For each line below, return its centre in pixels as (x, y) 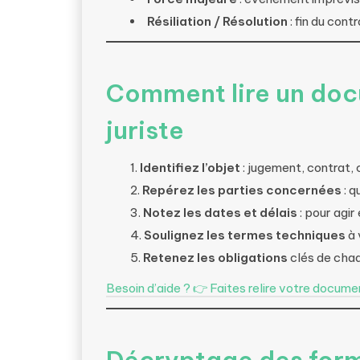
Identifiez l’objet (190, 168)
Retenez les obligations (215, 258)
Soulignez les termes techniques (245, 235)
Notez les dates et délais (220, 213)
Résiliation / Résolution (217, 21)
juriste (145, 130)
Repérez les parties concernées (242, 190)
